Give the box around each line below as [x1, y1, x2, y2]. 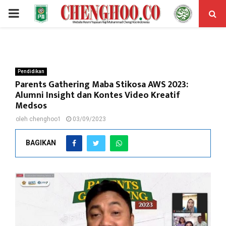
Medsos [15, 98, 47, 114]
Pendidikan [18, 69, 44, 74]
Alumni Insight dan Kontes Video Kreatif [15, 88, 180, 103]
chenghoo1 [29, 116, 61, 123]
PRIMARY [8, 6, 59, 20]
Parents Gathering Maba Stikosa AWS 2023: [15, 77, 188, 92]
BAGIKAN [26, 138, 56, 147]
